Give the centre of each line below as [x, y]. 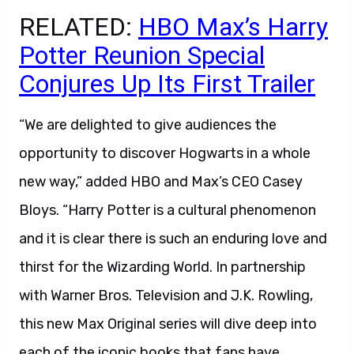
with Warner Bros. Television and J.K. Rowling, [166, 296]
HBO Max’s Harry [233, 27]
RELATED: [79, 27]
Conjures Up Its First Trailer [167, 84]
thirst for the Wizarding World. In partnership [162, 267]
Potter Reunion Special [142, 55]
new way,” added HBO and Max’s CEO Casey [161, 182]
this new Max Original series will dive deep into [168, 324]
